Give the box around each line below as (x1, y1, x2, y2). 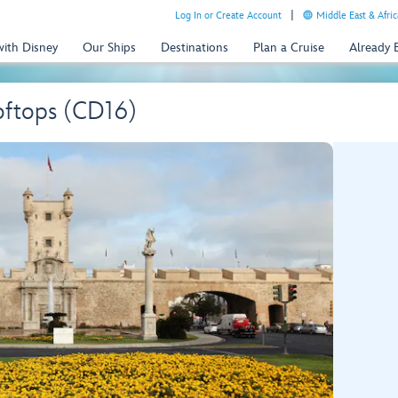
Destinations (161, 39, 228, 55)
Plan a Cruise (253, 39, 324, 55)
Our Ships (83, 39, 136, 55)
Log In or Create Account (175, 10, 282, 21)
